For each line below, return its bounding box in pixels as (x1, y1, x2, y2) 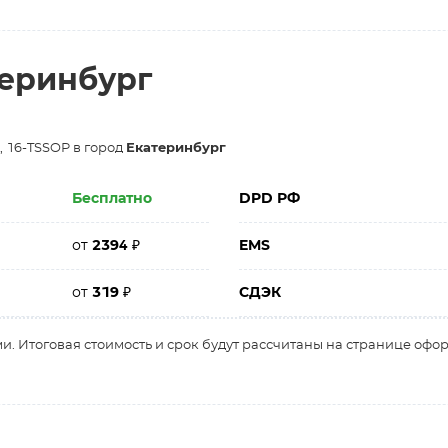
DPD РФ (239, 192, 300, 206)
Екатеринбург (126, 142, 226, 155)
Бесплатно (72, 192, 153, 206)
